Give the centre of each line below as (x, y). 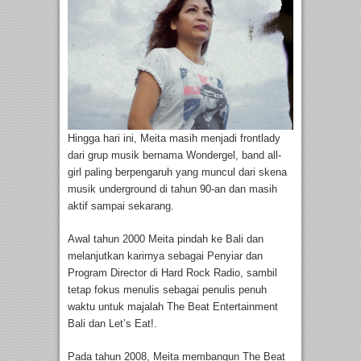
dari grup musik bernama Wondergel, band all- (174, 155)
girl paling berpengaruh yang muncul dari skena (177, 172)
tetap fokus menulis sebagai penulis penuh (167, 289)
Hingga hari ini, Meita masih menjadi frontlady (174, 138)
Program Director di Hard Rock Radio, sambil (172, 272)
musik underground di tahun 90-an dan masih (172, 189)
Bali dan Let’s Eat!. (112, 323)
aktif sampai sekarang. (121, 205)
